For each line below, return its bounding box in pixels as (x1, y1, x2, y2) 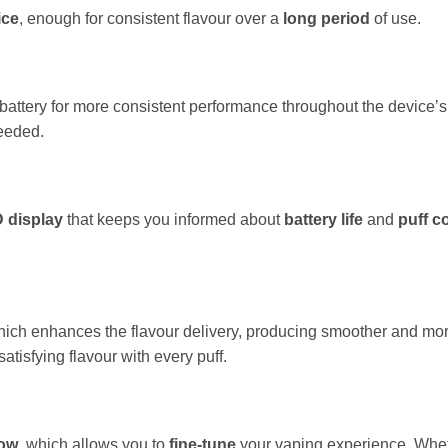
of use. (370, 9, 421, 27)
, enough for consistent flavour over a (19, 9, 283, 27)
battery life (284, 210, 363, 228)
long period (283, 9, 370, 27)
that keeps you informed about (63, 210, 284, 228)
